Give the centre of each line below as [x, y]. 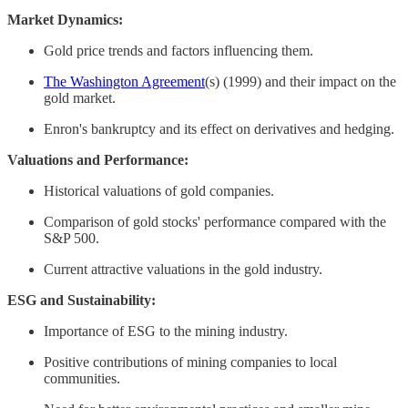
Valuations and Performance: [98, 159]
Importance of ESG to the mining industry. [166, 331]
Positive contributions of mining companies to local [190, 362]
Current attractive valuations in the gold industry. [183, 269]
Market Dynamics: [65, 19]
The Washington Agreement [124, 81]
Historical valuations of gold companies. [159, 190]
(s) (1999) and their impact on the [301, 81]
